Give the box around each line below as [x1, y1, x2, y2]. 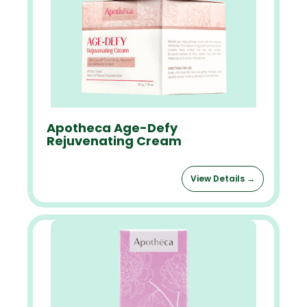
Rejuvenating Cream [47, 132, 182, 149]
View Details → [191, 173, 255, 184]
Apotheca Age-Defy [47, 119, 177, 136]
